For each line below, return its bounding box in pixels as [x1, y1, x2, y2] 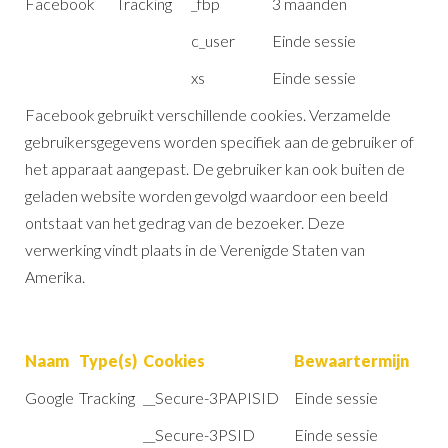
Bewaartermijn [294, 350, 409, 370]
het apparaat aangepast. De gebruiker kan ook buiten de [25, 158, 405, 178]
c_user [191, 30, 235, 50]
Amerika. [25, 266, 85, 286]
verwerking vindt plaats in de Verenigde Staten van [25, 239, 365, 259]
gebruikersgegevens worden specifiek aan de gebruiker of [25, 131, 414, 151]
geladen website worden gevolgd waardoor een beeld [25, 185, 388, 205]
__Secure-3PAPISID [143, 387, 279, 407]
